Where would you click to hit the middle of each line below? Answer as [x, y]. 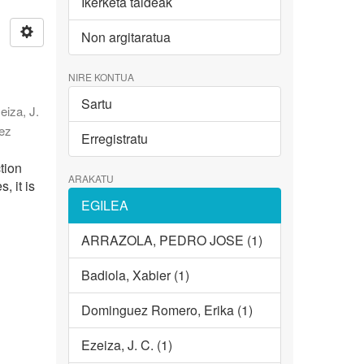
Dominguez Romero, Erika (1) [167, 310]
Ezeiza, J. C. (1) [126, 345]
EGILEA [104, 206]
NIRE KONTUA [101, 77]
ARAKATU [91, 179]
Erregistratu [114, 139]
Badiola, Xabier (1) [135, 275]
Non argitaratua [126, 37]
